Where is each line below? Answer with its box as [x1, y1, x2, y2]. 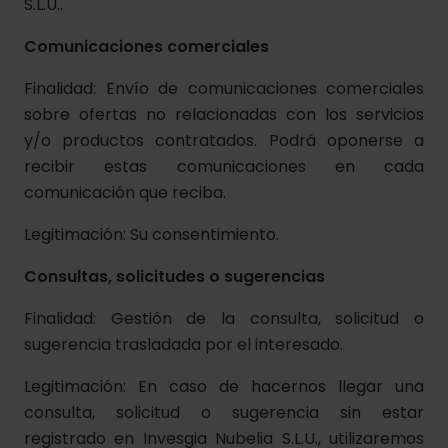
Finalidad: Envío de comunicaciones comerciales [24, 77, 424, 100]
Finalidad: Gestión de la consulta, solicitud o [24, 307, 424, 330]
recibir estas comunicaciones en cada [24, 155, 424, 178]
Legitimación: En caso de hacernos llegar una [24, 375, 424, 398]
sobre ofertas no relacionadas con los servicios [24, 103, 424, 126]
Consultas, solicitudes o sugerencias [24, 265, 325, 288]
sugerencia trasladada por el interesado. [24, 333, 343, 356]
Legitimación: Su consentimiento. [24, 223, 279, 246]
